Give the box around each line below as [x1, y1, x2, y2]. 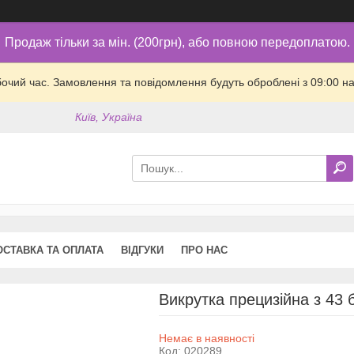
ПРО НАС [181, 243, 228, 256]
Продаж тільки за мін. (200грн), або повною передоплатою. [4, 36, 350, 49]
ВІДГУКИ [121, 243, 164, 256]
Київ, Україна [75, 111, 143, 124]
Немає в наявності [158, 331, 254, 345]
